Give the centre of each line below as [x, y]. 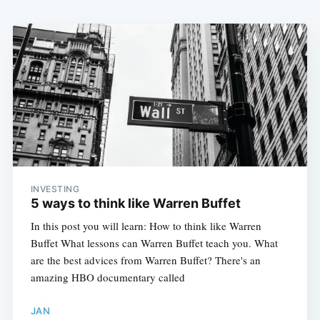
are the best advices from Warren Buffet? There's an [145, 260]
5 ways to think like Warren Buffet [135, 204]
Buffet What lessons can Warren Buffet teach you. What [154, 243]
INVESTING [55, 189]
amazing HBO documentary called [107, 277]
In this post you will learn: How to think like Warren [146, 226]
